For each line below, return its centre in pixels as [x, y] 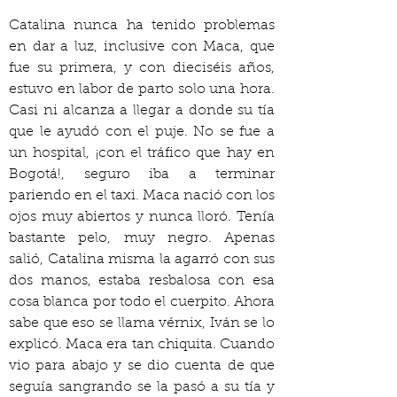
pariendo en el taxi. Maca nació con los [142, 196]
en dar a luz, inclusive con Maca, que [142, 47]
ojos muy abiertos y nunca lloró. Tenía [142, 217]
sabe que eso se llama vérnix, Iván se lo [142, 323]
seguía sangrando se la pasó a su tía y [142, 387]
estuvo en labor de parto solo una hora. [142, 90]
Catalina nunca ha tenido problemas [142, 26]
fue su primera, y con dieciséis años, [142, 68]
